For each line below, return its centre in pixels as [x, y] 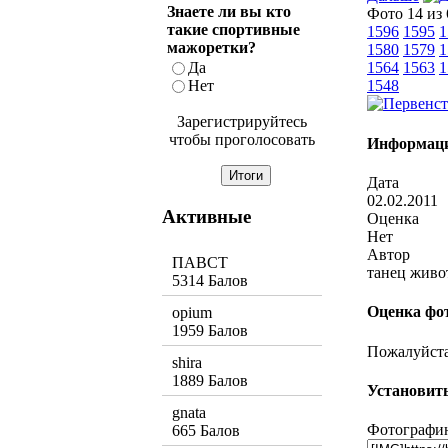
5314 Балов [210, 281]
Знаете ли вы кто [229, 11]
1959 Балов [210, 331]
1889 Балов [210, 381]
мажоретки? [211, 47]
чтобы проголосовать [242, 139]
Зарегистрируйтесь [242, 121]
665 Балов [206, 431]
